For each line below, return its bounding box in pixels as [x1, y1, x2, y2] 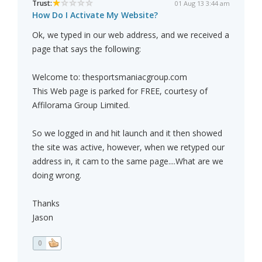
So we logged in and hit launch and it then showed [32, 127, 222, 139]
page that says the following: [32, 43, 141, 55]
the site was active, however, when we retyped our [32, 142, 225, 153]
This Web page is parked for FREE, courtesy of [32, 85, 208, 97]
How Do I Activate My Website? [32, 9, 158, 21]
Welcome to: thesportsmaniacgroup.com [32, 71, 187, 83]
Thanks [32, 198, 60, 209]
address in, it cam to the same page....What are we [32, 156, 223, 167]
